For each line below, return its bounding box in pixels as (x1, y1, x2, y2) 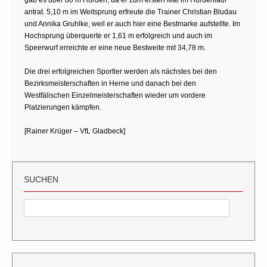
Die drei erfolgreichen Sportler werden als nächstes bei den (24, 67, 217, 76)
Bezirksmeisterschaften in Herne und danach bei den (24, 79, 196, 88)
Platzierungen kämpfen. (24, 103, 101, 111)
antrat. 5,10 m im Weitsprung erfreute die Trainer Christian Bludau (24, 7, 237, 16)
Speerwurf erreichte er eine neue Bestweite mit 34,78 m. (24, 43, 206, 52)
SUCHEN (24, 174, 58, 184)
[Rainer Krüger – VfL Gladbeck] (24, 126, 125, 135)
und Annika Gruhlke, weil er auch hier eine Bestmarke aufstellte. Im (24, 19, 240, 28)
